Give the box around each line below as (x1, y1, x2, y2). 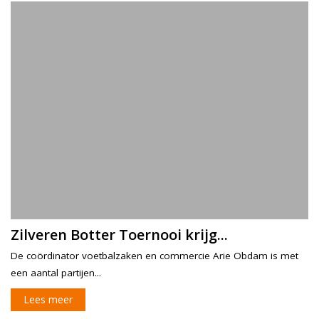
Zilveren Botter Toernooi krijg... (11, 225, 228, 245)
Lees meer (23, 293, 73, 307)
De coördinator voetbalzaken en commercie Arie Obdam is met (11, 249, 298, 263)
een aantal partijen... (11, 266, 101, 280)
